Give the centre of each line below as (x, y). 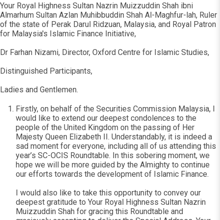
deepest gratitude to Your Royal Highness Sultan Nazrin (111, 202)
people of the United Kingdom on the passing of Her (105, 127)
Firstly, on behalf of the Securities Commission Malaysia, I (115, 109)
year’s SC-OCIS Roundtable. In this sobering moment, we (113, 155)
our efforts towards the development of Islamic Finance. (112, 174)
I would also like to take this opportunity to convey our (108, 193)
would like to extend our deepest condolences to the (106, 118)
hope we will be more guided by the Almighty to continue (113, 165)
